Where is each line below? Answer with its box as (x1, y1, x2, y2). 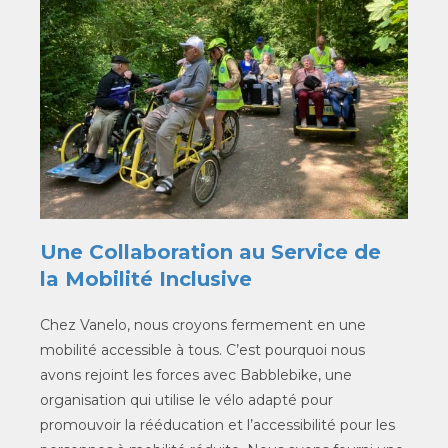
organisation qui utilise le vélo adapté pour (40, 391, 333, 409)
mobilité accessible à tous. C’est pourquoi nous (40, 341, 365, 359)
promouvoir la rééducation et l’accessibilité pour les (40, 416, 395, 434)
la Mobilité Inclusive (40, 267, 252, 291)
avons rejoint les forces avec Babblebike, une (40, 366, 352, 384)
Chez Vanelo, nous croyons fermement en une (40, 316, 366, 334)
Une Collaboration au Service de (40, 240, 381, 264)
